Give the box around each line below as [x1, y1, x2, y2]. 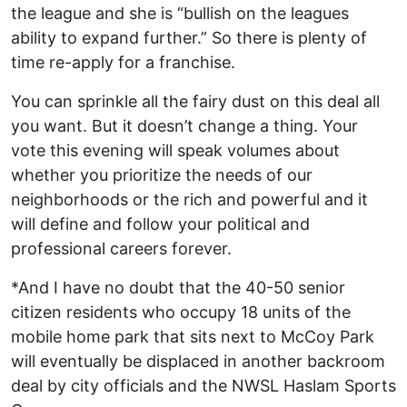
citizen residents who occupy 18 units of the [11, 302, 351, 322]
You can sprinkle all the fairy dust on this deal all [11, 91, 380, 111]
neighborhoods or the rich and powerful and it [11, 189, 368, 209]
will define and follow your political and [11, 213, 310, 233]
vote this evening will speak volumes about [11, 140, 340, 160]
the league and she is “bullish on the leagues [11, 3, 349, 23]
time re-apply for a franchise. [11, 52, 235, 72]
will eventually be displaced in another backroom [11, 351, 385, 371]
